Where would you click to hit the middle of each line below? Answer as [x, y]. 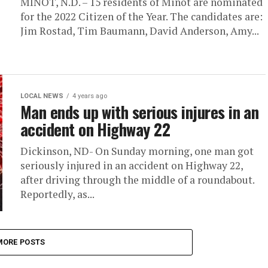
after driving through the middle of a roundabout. [137, 180]
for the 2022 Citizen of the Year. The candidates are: [141, 16]
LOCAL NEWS [42, 96]
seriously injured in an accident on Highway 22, [132, 165]
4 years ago [90, 96]
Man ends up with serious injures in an [140, 112]
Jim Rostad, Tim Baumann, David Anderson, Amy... [140, 31]
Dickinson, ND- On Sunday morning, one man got [137, 151]
